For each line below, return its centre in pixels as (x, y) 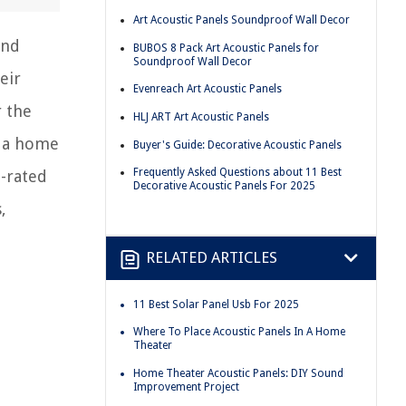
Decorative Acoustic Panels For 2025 (224, 186)
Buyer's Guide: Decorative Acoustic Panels (237, 145)
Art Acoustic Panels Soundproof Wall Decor (242, 20)
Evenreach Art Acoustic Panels (208, 89)
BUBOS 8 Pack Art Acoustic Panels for (226, 48)
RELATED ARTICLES (212, 258)
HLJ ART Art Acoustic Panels (201, 116)
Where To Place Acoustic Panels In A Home (239, 332)
